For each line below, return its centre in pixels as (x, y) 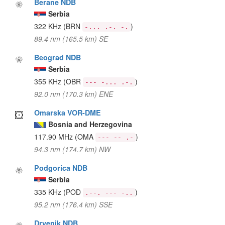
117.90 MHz (55, 136)
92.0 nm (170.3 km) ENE (74, 94)
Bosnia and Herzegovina (90, 124)
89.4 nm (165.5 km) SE (71, 38)
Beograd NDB (58, 57)
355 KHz (49, 81)
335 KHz (49, 192)
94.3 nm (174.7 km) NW (73, 149)
